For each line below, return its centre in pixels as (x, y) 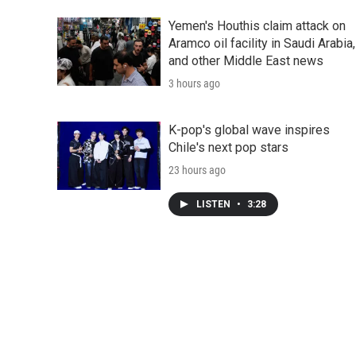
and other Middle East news (246, 60)
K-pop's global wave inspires (249, 130)
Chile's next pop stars (228, 147)
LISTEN (215, 204)
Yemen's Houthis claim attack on (257, 25)
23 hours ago (197, 170)
